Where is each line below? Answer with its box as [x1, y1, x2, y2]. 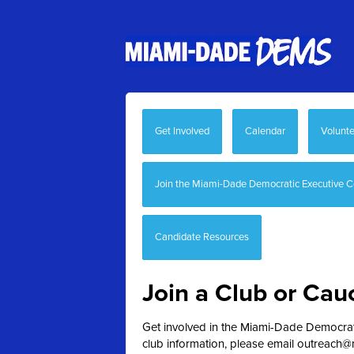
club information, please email [142, 337, 297, 351]
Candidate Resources [155, 231, 249, 243]
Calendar [245, 125, 285, 137]
